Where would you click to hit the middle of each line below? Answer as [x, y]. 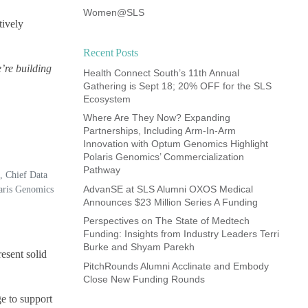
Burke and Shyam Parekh [139, 247]
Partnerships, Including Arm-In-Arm [159, 131]
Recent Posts [111, 52]
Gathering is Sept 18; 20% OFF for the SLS [177, 86]
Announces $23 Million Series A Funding [170, 202]
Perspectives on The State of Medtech [166, 221]
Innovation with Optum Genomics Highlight [176, 144]
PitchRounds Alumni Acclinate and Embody [176, 266]
